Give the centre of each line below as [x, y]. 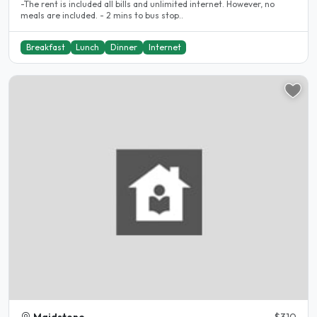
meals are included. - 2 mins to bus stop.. [102, 16]
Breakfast [45, 47]
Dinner [123, 47]
